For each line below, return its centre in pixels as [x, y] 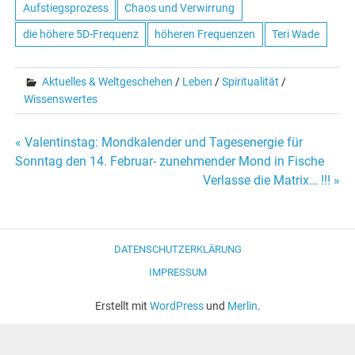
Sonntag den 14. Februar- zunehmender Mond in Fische [170, 162]
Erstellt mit [122, 305]
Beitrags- [61, 166]
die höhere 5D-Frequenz [80, 34]
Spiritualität [251, 82]
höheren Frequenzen [205, 34]
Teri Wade [296, 34]
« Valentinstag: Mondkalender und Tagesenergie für [159, 143]
